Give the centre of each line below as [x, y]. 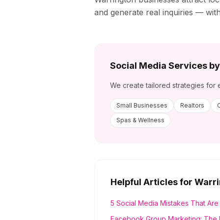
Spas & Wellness [140, 120]
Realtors [192, 105]
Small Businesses [142, 105]
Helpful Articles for [152, 182]
